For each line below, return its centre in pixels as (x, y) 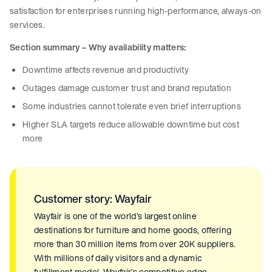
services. (27, 25)
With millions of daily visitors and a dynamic (118, 258)
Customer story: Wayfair (93, 199)
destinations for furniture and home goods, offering (133, 230)
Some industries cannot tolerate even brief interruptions (132, 106)
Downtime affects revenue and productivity (106, 70)
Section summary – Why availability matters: (98, 47)
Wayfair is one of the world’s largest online (116, 216)
